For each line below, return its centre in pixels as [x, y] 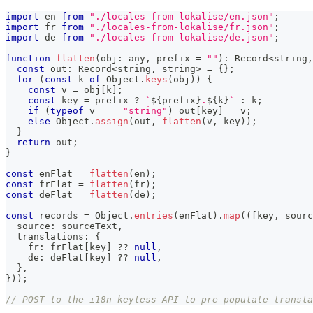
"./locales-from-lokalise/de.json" [182, 38]
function [28, 59]
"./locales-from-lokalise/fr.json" [182, 27]
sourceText [87, 226]
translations [45, 237]
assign [112, 122]
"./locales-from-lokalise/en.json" [182, 17]
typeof [67, 111]
